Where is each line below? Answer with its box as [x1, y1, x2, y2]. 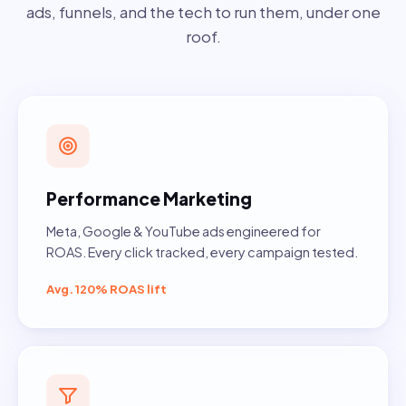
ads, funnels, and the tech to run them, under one [25, 2, 381, 23]
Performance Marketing [46, 188, 252, 210]
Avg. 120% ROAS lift [46, 282, 167, 297]
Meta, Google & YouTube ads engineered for [46, 223, 321, 240]
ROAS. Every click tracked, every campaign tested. [46, 244, 358, 261]
